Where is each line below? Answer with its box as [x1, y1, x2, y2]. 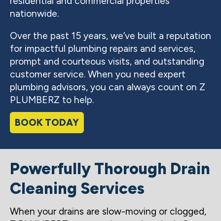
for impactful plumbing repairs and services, [10, 43, 195, 55]
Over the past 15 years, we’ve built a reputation [10, 30, 211, 42]
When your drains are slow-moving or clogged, [10, 206, 206, 217]
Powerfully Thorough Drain [10, 159, 210, 178]
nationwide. [10, 8, 59, 20]
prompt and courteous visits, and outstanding [10, 56, 204, 68]
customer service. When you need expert [10, 69, 185, 80]
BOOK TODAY [15, 116, 79, 128]
